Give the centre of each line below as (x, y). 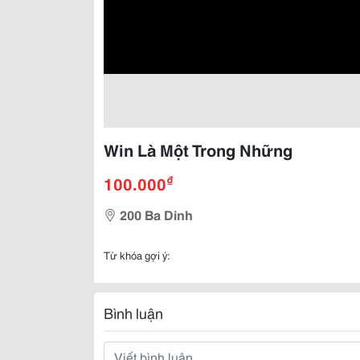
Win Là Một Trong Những (198, 149)
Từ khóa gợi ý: (137, 255)
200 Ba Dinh (156, 214)
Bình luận (133, 313)
